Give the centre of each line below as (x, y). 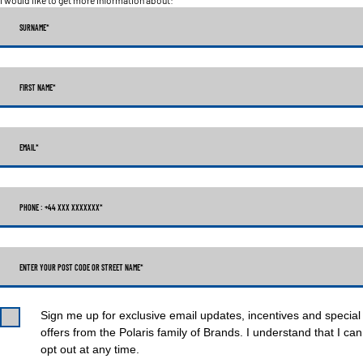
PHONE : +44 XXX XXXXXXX (60, 207)
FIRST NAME (36, 87)
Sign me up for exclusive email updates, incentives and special (201, 315)
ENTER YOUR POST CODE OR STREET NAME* (81, 267)
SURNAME (33, 27)
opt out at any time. (90, 349)
